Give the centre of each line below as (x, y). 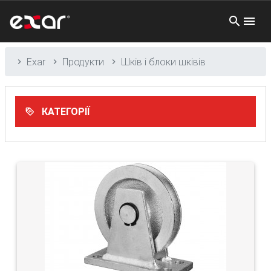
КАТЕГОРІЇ (64, 111)
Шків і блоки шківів (163, 62)
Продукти (83, 62)
